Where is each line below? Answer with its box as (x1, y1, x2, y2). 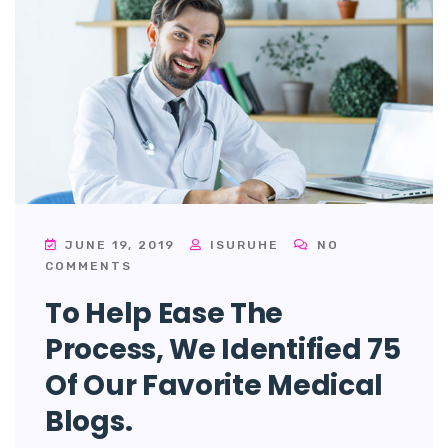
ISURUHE (205, 238, 279, 253)
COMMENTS (45, 259, 132, 274)
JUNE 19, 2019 (60, 238, 180, 253)
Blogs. (45, 402, 133, 442)
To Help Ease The (45, 294, 284, 334)
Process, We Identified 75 (45, 330, 401, 370)
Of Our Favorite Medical (45, 366, 384, 406)
